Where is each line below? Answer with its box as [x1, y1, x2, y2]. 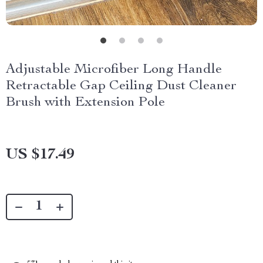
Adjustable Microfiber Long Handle [6, 63, 222, 77]
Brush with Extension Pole [6, 96, 165, 110]
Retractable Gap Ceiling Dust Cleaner [6, 79, 237, 93]
